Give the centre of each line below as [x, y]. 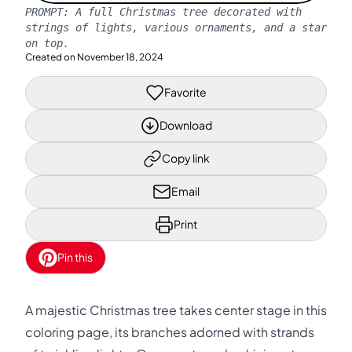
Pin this [75, 257]
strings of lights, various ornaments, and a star [176, 27]
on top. [47, 43]
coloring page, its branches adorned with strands [170, 332]
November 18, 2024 [120, 57]
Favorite [185, 92]
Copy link [185, 158]
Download [185, 125]
